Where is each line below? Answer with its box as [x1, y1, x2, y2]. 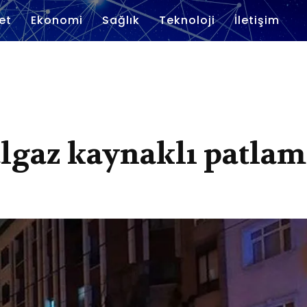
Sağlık [102, 12, 140, 28]
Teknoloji [159, 12, 215, 28]
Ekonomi [31, 12, 83, 28]
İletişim [234, 12, 280, 28]
